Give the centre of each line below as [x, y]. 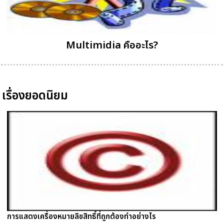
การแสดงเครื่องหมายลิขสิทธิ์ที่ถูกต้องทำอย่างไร [81, 217]
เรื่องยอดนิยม [35, 96]
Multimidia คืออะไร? [112, 46]
